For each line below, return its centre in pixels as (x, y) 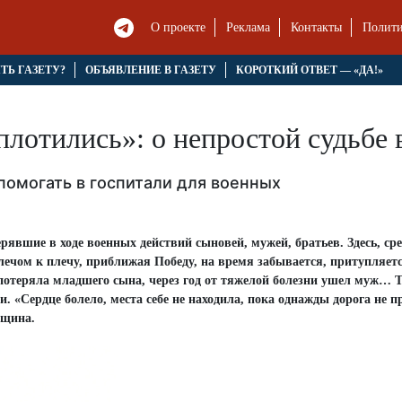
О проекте (179, 28)
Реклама (249, 28)
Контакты (317, 28)
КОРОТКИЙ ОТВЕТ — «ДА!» (309, 70)
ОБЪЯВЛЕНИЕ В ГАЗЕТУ (150, 70)
